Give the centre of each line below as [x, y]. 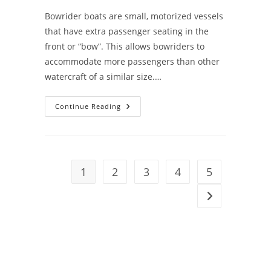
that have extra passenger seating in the [127, 31]
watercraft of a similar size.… [103, 77]
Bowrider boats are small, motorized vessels [134, 16]
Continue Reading [88, 106]
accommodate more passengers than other [132, 62]
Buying [136, 123]
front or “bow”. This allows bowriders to [125, 47]
